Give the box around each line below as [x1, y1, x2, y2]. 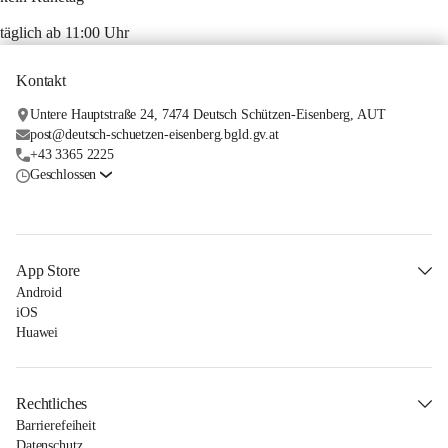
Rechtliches [16, 395, 88, 413]
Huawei [16, 325, 59, 341]
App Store [16, 262, 80, 280]
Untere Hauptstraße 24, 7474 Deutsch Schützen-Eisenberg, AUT [29, 107, 386, 123]
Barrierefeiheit [16, 418, 96, 434]
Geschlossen [29, 167, 97, 183]
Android [16, 285, 63, 301]
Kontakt [16, 72, 66, 90]
